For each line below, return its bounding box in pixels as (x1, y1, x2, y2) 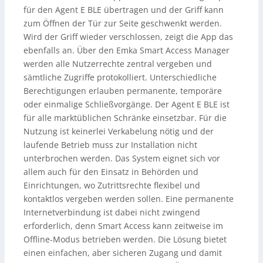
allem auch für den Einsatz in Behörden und (23, 166, 198, 177)
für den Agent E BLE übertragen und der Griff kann (23, 4, 224, 15)
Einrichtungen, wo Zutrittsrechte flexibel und (23, 179, 200, 191)
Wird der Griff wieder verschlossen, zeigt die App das (23, 31, 233, 42)
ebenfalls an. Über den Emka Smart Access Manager (23, 44, 230, 56)
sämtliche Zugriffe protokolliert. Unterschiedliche (23, 71, 217, 83)
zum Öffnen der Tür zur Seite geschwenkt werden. (23, 17, 222, 29)
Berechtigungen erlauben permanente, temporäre (23, 85, 222, 96)
